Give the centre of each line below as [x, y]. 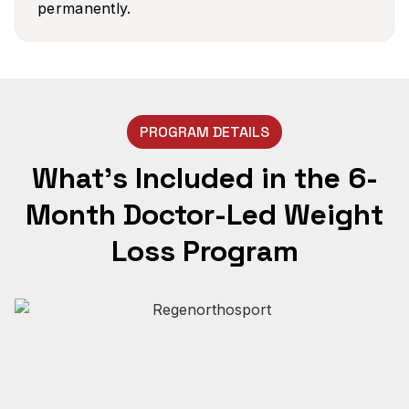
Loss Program [204, 251]
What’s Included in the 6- [204, 178]
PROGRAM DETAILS [204, 131]
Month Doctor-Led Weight [204, 214]
